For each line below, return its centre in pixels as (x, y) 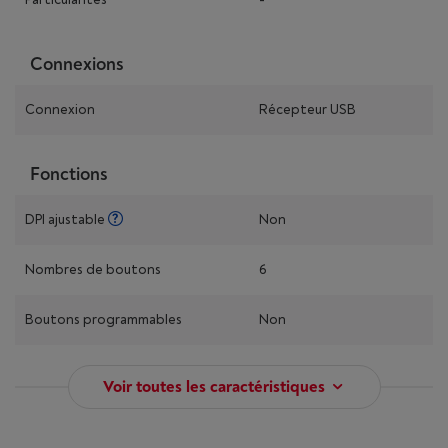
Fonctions (69, 174)
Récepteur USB (307, 109)
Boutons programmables (103, 319)
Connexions (77, 64)
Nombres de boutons (93, 269)
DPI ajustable (66, 219)
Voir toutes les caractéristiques (213, 387)
